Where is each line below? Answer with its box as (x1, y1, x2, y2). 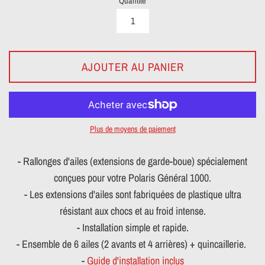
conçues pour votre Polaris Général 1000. (54, 170, 211, 185)
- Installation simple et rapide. (76, 219, 189, 235)
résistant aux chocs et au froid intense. (59, 203, 206, 218)
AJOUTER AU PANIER (81, 59, 184, 75)
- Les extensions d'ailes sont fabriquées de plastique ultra (24, 186, 241, 202)
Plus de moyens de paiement (89, 123, 176, 134)
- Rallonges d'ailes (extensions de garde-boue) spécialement (18, 153, 247, 169)
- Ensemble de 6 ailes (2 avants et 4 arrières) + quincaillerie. (17, 236, 248, 251)
